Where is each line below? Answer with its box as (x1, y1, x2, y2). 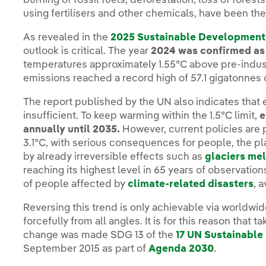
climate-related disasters (128, 179, 254, 190)
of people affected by (23, 179, 128, 190)
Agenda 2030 (148, 244, 214, 255)
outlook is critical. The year (23, 46, 151, 57)
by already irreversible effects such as (23, 152, 205, 163)
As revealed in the (23, 33, 111, 43)
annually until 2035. (23, 125, 123, 135)
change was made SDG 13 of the (23, 230, 176, 241)
